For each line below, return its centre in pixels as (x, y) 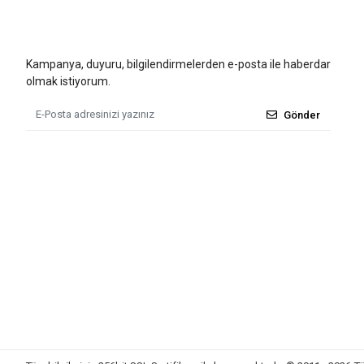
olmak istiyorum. (68, 81)
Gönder (302, 115)
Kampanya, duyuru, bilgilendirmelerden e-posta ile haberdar (178, 64)
